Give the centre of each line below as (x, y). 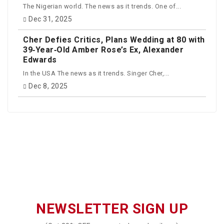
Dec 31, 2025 (50, 19)
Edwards (40, 60)
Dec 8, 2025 (48, 86)
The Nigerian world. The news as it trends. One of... (102, 6)
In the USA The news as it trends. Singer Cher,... (96, 73)
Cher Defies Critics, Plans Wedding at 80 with (114, 40)
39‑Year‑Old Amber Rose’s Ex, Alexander (103, 50)
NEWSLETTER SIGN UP (112, 209)
